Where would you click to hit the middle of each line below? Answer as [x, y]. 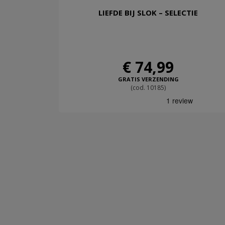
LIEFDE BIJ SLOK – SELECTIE [148, 13]
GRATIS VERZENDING [148, 79]
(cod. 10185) [148, 88]
